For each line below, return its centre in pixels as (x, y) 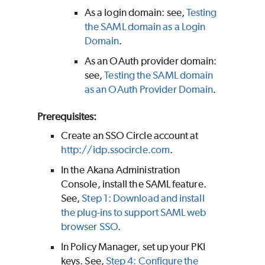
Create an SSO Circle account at (130, 136)
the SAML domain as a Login (145, 27)
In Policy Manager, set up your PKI (133, 247)
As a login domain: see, (135, 13)
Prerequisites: (67, 117)
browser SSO (89, 227)
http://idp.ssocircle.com (115, 150)
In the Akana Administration (121, 170)
